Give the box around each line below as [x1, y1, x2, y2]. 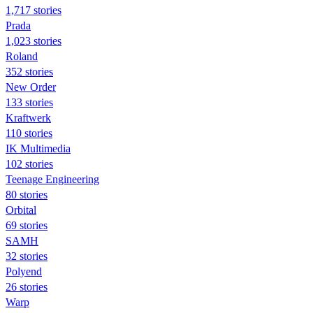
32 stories [6, 249, 48, 262]
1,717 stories [6, 3, 61, 16]
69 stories [6, 219, 48, 231]
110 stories [6, 126, 52, 139]
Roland [6, 50, 38, 62]
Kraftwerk [6, 111, 51, 124]
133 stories [6, 96, 53, 108]
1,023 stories [6, 34, 61, 47]
